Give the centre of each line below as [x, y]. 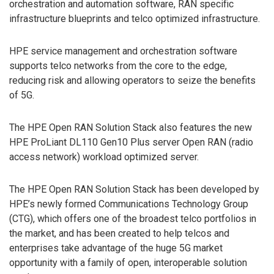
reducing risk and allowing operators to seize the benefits [132, 81]
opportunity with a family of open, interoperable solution [128, 262]
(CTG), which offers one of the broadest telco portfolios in [133, 218]
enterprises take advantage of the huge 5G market [116, 248]
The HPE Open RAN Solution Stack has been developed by [134, 189]
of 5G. [22, 95]
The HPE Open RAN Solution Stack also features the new [131, 127]
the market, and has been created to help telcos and [119, 233]
